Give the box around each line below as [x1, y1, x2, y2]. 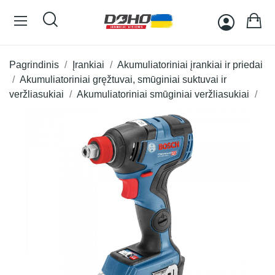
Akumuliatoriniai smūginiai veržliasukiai [77, 89, 249, 99]
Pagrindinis [9, 60, 59, 70]
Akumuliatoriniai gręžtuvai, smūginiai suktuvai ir [20, 74, 227, 85]
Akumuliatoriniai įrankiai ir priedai [117, 60, 263, 70]
